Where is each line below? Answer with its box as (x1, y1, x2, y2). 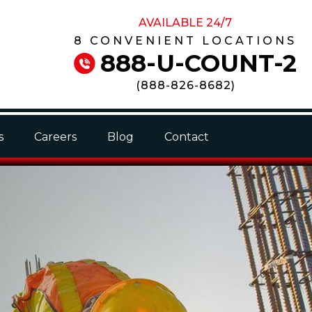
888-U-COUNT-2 (100, 49, 297, 78)
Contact (164, 130, 209, 143)
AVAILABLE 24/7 (139, 16, 232, 29)
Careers (34, 130, 77, 143)
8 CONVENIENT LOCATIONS (74, 34, 297, 47)
